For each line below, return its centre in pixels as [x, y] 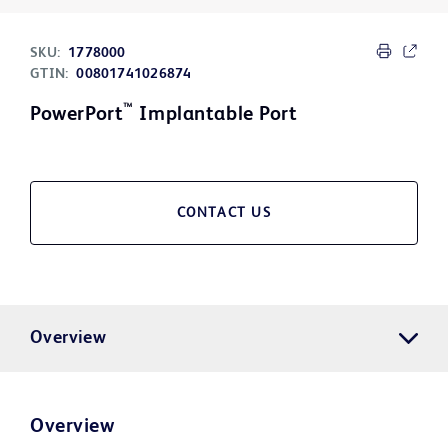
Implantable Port [215, 115]
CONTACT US [224, 213]
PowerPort [77, 115]
